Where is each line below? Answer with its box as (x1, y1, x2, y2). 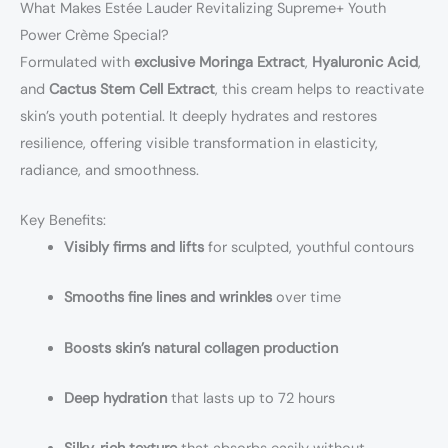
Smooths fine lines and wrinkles (63, 288, 272, 308)
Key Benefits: (20, 210, 106, 230)
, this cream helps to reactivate (215, 79, 424, 99)
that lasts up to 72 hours (166, 389, 335, 409)
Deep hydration (63, 389, 167, 409)
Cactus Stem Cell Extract (49, 79, 215, 99)
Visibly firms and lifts (63, 237, 204, 257)
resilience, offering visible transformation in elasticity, (20, 133, 378, 153)
